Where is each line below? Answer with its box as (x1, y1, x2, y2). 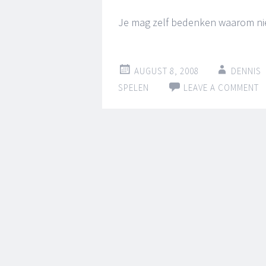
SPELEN (118, 82, 149, 93)
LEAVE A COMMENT (183, 82, 259, 93)
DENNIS (231, 65, 261, 77)
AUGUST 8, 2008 (134, 65, 199, 77)
